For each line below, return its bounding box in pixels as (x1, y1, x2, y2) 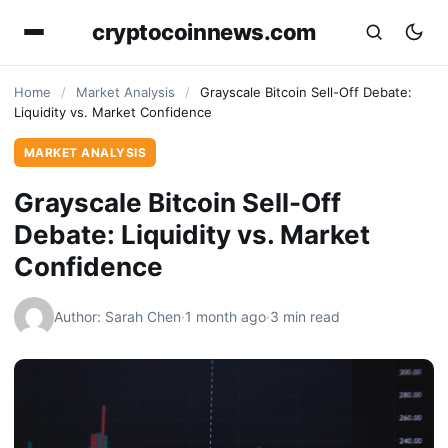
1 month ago (185, 308, 266, 325)
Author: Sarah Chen (54, 308, 181, 325)
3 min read (270, 308, 340, 325)
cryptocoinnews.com (91, 18, 317, 45)
